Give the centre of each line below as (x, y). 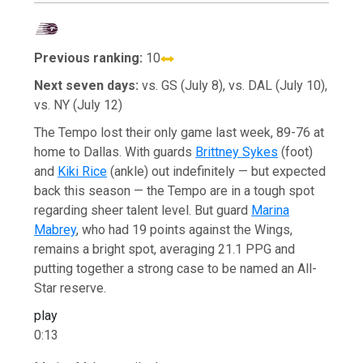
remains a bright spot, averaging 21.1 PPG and (165, 249)
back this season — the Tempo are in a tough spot (175, 190)
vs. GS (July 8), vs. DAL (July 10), (233, 85)
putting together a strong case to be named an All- (176, 268)
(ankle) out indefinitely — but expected (217, 171)
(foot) (296, 152)
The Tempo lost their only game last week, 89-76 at (179, 132)
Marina (271, 210)
